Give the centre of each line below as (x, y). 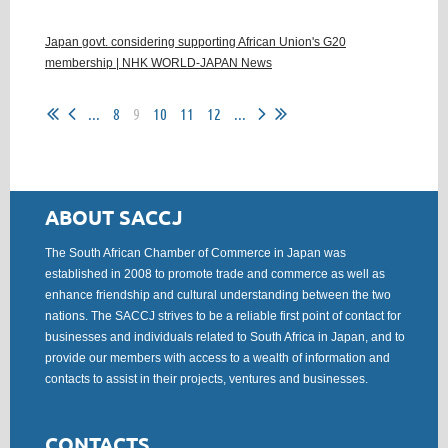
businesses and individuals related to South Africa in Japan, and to (225, 337)
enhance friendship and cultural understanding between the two (218, 295)
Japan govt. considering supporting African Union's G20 (195, 42)
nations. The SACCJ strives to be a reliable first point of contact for (223, 316)
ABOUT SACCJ (114, 217)
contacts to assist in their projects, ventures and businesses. (206, 379)
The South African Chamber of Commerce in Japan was (195, 253)
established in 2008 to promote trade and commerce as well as (215, 274)
